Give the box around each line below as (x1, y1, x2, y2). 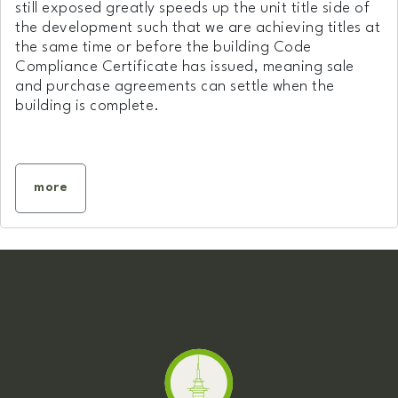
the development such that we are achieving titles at (15, 20, 380, 36)
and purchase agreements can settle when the (15, 78, 335, 94)
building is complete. (15, 98, 160, 114)
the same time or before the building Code (15, 39, 312, 55)
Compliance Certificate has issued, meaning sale (15, 59, 354, 75)
